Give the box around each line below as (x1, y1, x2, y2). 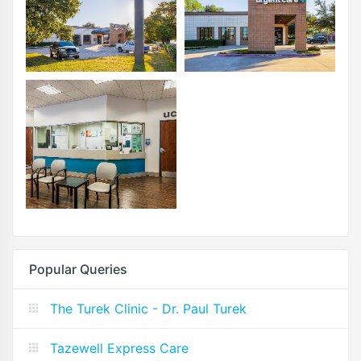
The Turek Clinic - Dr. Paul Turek (50, 300, 247, 317)
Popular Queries (29, 260, 127, 277)
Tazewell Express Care (50, 339, 189, 356)
